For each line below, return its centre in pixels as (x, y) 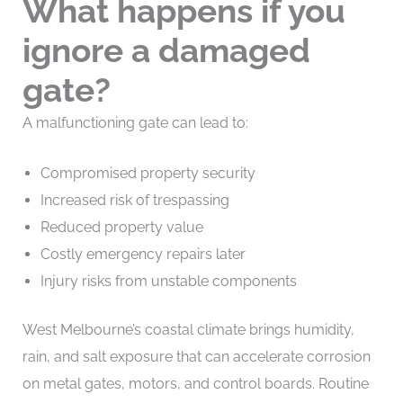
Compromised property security (148, 173)
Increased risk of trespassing (134, 200)
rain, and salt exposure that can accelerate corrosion (196, 356)
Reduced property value (121, 227)
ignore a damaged (166, 51)
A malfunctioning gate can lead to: (135, 123)
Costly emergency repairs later (143, 254)
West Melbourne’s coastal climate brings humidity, (188, 329)
